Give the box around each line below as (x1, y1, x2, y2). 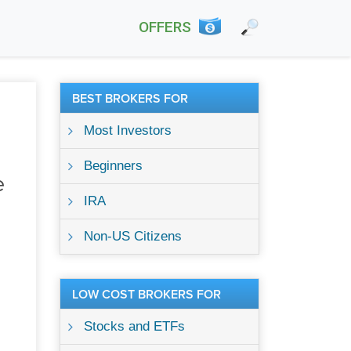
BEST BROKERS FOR (72, 91, 188, 107)
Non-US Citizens (84, 229, 182, 244)
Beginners (84, 158, 143, 173)
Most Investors (84, 123, 172, 138)
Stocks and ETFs (84, 319, 185, 334)
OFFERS (139, 18, 191, 36)
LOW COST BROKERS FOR (72, 287, 221, 302)
